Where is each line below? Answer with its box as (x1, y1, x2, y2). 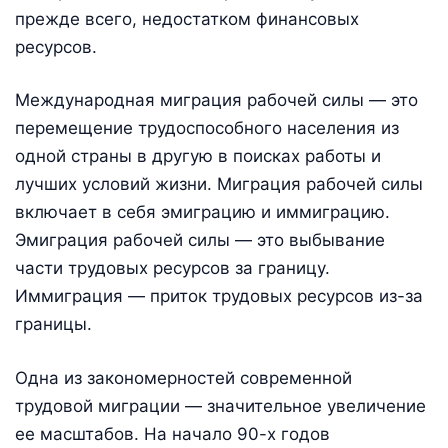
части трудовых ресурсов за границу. (15, 258, 330, 279)
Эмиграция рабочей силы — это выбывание (15, 230, 385, 251)
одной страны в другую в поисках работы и (15, 146, 381, 167)
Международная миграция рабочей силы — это (15, 90, 418, 111)
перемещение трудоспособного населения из (15, 118, 399, 139)
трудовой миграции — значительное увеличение (15, 395, 426, 416)
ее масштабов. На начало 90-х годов (15, 423, 330, 444)
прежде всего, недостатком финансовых (15, 8, 359, 29)
